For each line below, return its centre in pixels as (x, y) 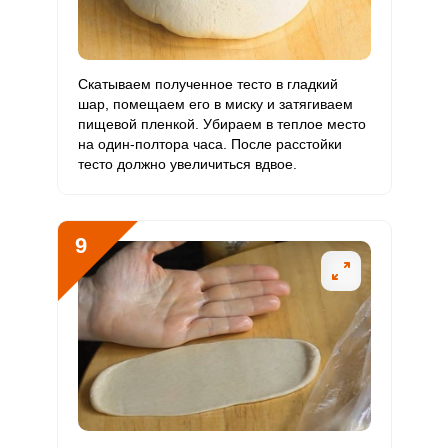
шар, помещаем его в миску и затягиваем (215, 104)
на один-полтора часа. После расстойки (209, 144)
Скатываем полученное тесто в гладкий (207, 84)
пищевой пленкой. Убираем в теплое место (221, 124)
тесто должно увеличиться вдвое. (187, 164)
